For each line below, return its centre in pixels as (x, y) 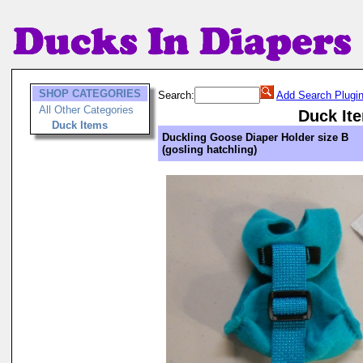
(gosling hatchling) (209, 149)
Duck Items (80, 125)
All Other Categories (86, 110)
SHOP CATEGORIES (90, 94)
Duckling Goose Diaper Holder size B (255, 137)
